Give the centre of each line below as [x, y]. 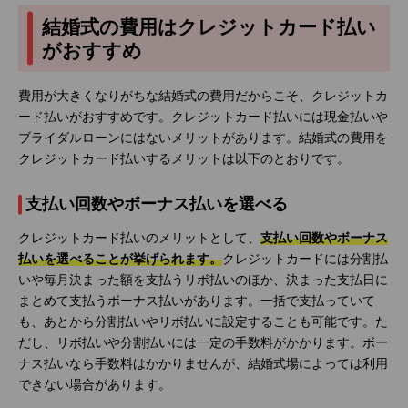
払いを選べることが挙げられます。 [120, 260]
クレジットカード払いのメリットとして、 [139, 239]
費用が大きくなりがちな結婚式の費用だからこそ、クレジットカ [203, 97]
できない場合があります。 [95, 385]
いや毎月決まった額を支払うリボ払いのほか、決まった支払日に [203, 280]
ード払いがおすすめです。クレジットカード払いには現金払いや [203, 117]
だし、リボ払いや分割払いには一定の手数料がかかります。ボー [203, 343]
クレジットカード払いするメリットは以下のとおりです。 [184, 159]
